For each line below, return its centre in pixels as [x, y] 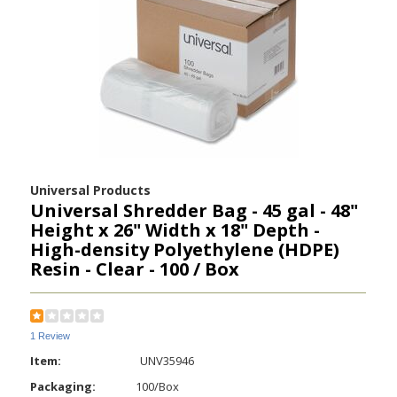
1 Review [51, 335]
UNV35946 [167, 361]
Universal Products [91, 191]
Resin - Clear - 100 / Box [135, 269]
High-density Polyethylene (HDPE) [185, 250]
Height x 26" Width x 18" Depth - [175, 230]
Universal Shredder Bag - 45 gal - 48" [195, 211]
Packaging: [63, 387]
